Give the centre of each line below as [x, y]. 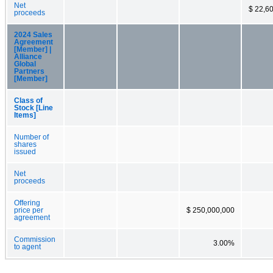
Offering [27, 203]
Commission [35, 239]
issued [25, 151]
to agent [27, 246]
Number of [31, 137]
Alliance [28, 56]
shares [25, 144]
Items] [25, 115]
